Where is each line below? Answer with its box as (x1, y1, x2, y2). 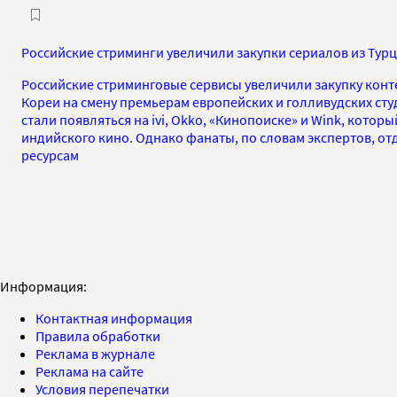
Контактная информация (35, 308, 192, 327)
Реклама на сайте (35, 362, 144, 380)
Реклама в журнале (35, 344, 155, 362)
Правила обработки (35, 326, 160, 345)
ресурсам (21, 145, 79, 164)
